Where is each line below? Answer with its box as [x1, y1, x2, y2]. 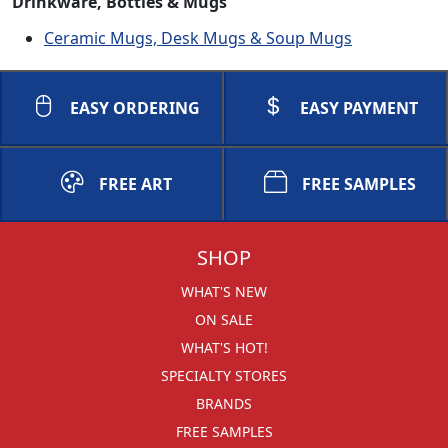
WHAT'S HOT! [180, 338, 268, 357]
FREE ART [98, 173, 172, 195]
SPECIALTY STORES [161, 366, 287, 385]
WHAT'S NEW [181, 282, 267, 301]
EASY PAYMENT [300, 97, 418, 119]
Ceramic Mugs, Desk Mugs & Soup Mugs [44, 27, 352, 49]
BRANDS [196, 394, 252, 413]
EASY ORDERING [70, 97, 200, 119]
